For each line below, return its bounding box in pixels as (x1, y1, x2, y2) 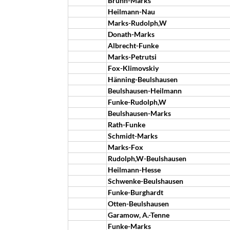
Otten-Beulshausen (108, 199, 169, 208)
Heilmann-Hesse (108, 165, 161, 174)
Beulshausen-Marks (108, 109, 171, 118)
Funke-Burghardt (108, 188, 163, 197)
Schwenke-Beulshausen (108, 177, 183, 185)
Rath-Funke (108, 120, 145, 129)
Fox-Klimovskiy (108, 64, 159, 72)
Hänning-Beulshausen (108, 75, 178, 84)
